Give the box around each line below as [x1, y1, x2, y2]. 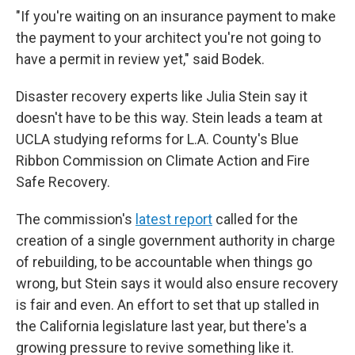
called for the [212, 211, 298, 227]
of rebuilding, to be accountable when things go [16, 254, 312, 270]
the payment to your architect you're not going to [16, 29, 321, 46]
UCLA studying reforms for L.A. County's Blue [16, 131, 299, 147]
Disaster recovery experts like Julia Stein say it [16, 88, 307, 105]
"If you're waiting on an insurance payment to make [16, 8, 336, 25]
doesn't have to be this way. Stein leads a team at [16, 109, 323, 126]
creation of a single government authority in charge [16, 232, 335, 249]
